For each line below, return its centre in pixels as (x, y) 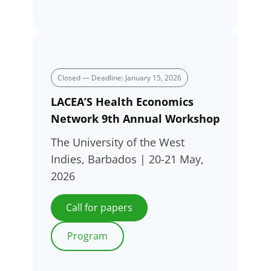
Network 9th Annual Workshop (135, 119)
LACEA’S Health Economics (122, 102)
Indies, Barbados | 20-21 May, (127, 159)
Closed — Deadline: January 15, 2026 (119, 77)
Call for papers (99, 207)
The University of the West (118, 142)
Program (87, 236)
